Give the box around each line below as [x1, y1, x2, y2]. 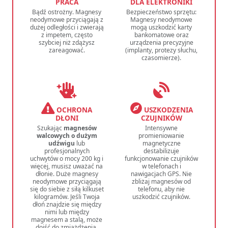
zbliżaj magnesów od [132, 177, 191, 186]
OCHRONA [54, 104, 92, 115]
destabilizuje [144, 146, 179, 155]
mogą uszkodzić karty [131, 22, 192, 32]
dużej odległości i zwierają [30, 22, 104, 32]
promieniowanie [138, 131, 184, 140]
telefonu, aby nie [138, 184, 185, 193]
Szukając [37, 123, 64, 132]
